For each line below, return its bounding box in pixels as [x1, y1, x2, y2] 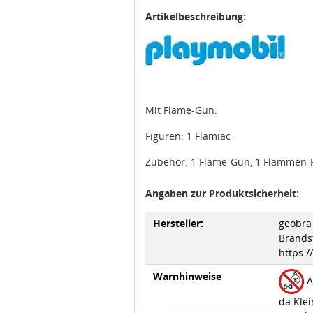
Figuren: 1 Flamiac [145, 116, 231, 130]
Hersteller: [153, 203, 204, 217]
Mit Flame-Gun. [145, 90, 217, 104]
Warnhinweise [153, 256, 222, 270]
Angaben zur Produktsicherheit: [145, 173, 299, 187]
